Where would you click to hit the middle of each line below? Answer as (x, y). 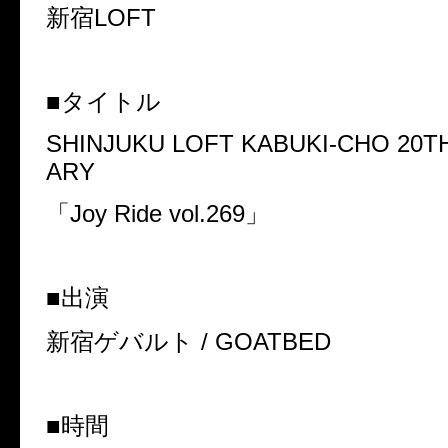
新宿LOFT (101, 18)
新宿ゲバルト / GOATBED (188, 342)
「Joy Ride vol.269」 (157, 214)
